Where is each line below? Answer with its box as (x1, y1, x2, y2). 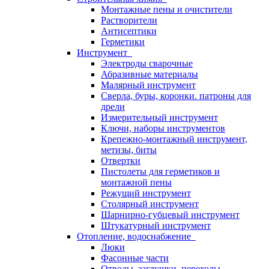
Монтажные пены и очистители (101, 4, 232, 14)
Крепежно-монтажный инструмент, (101, 134, 247, 144)
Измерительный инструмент (101, 112, 218, 122)
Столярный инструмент (101, 199, 199, 209)
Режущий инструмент (101, 188, 191, 198)
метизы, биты (101, 145, 157, 155)
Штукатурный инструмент (101, 220, 211, 231)
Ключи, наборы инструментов (101, 123, 225, 133)
